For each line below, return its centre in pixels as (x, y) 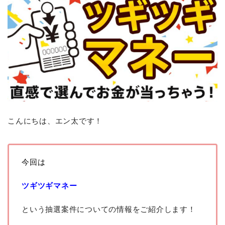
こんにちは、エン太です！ (55, 121)
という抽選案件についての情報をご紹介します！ (109, 209)
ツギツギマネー (49, 185)
